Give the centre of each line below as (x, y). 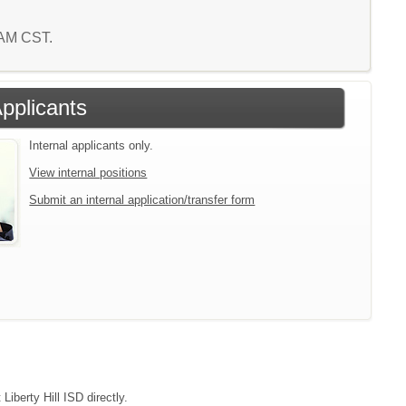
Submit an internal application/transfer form (142, 199)
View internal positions (88, 172)
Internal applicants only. (92, 145)
